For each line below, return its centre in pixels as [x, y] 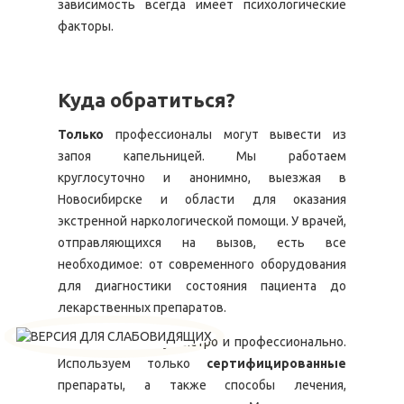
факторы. [86, 26]
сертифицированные [276, 363]
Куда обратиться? [147, 100]
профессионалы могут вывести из [230, 134]
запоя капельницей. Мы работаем [202, 156]
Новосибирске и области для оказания [202, 199]
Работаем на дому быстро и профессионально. [202, 342]
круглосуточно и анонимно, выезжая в [202, 178]
